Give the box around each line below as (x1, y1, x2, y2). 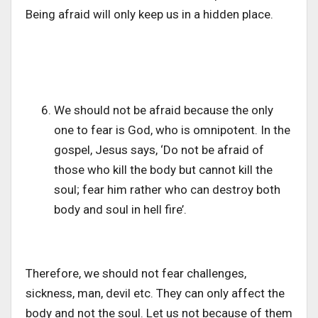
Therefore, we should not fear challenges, (26, 266, 246, 281)
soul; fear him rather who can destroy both (54, 182, 280, 197)
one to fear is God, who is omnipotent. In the (54, 123, 290, 138)
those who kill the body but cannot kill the (54, 163, 273, 177)
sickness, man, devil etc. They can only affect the (26, 286, 285, 301)
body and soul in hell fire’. (54, 202, 187, 217)
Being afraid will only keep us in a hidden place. (26, 7, 273, 22)
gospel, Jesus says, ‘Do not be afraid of (54, 143, 264, 158)
